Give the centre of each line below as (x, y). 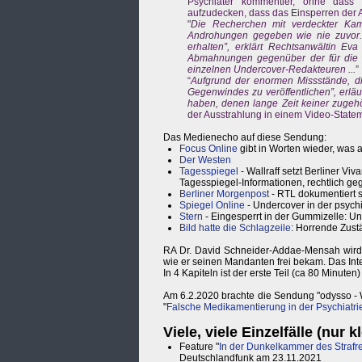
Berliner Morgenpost (224, 194)
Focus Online (208, 149)
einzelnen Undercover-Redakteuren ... (271, 70)
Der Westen (205, 160)
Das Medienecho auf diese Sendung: (245, 138)
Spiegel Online (212, 206)
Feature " (199, 347)
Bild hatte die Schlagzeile (235, 228)
